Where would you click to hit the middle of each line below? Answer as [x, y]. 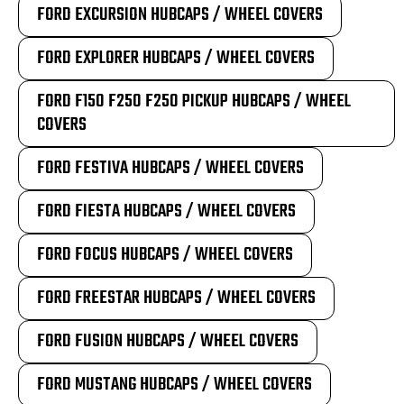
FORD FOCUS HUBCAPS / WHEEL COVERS [165, 255]
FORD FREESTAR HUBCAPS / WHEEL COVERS [176, 298]
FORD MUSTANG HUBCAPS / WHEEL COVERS [174, 385]
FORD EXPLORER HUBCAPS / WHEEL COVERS [176, 58]
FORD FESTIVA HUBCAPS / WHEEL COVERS [170, 168]
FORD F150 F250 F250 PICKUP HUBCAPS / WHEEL [194, 101]
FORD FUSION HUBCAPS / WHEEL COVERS [168, 341]
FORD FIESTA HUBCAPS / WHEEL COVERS [166, 211]
